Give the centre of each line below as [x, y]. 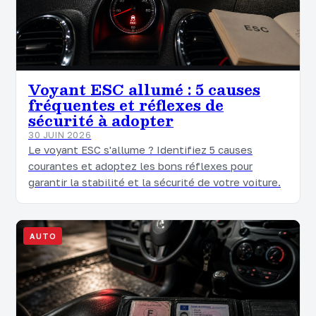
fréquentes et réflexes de [126, 105]
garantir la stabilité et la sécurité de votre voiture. [154, 182]
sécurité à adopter [101, 120]
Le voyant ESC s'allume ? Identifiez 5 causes [140, 150]
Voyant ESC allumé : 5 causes [144, 89]
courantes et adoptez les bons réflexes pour [140, 166]
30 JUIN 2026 [60, 135]
